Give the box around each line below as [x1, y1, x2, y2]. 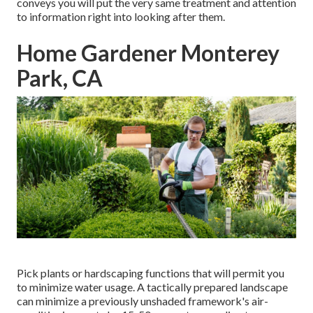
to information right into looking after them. [17, 10, 225, 24]
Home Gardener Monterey [17, 39, 279, 67]
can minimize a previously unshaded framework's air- [17, 293, 268, 307]
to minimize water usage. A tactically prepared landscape [17, 279, 288, 293]
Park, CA [17, 64, 103, 92]
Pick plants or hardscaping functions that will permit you [17, 265, 284, 279]
